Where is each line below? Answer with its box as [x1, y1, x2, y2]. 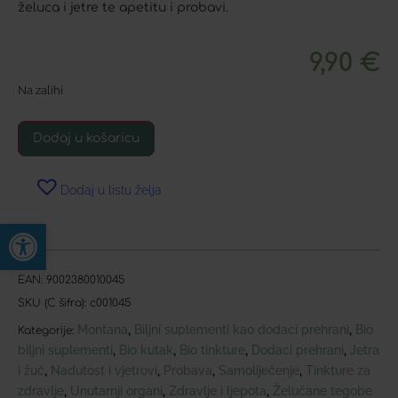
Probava [163, 362, 212, 378]
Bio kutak [119, 342, 173, 357]
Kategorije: [18, 323, 74, 337]
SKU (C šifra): [18, 296, 90, 309]
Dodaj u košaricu [33, 131, 139, 145]
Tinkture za [306, 362, 370, 378]
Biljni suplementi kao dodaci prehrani [134, 322, 349, 337]
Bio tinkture [179, 342, 245, 357]
